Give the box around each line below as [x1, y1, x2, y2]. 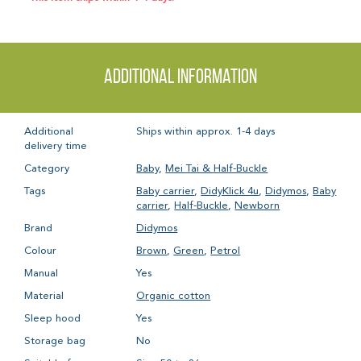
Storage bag [24, 335, 85, 346]
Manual [24, 268, 58, 279]
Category [24, 163, 69, 174]
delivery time [24, 140, 87, 151]
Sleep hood [24, 313, 81, 324]
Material [24, 290, 64, 301]
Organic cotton [136, 290, 211, 301]
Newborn [234, 200, 280, 211]
